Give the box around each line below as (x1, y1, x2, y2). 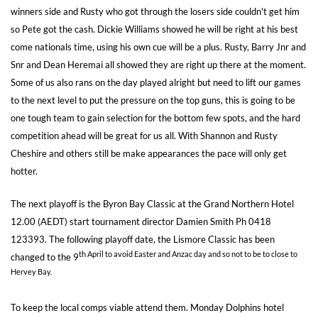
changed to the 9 (11, 251, 79, 263)
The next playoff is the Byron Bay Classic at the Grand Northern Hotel (11, 197, 294, 209)
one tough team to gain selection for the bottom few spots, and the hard (11, 111, 300, 124)
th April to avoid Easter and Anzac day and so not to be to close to (79, 248, 297, 258)
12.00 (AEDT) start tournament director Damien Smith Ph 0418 (11, 215, 271, 227)
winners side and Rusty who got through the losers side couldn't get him (11, 5, 300, 17)
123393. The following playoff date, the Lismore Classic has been (11, 233, 275, 245)
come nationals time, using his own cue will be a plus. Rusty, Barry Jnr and (11, 40, 306, 53)
